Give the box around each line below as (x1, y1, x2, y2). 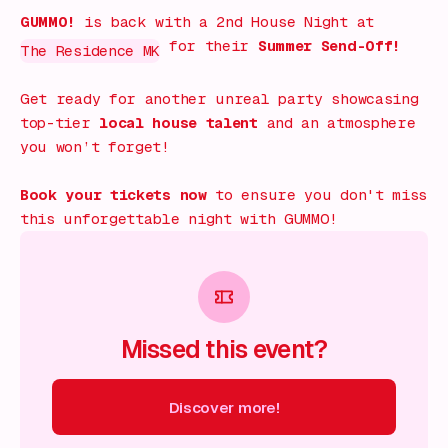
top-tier (20, 114, 91, 133)
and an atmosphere (266, 114, 416, 133)
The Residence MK (20, 42, 161, 61)
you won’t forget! (20, 138, 170, 157)
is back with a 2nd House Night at (83, 13, 374, 32)
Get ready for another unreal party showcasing (20, 90, 419, 109)
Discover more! (168, 398, 280, 416)
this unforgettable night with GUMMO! (20, 210, 339, 229)
